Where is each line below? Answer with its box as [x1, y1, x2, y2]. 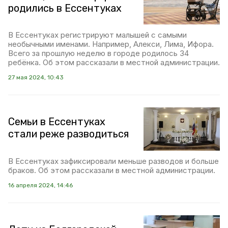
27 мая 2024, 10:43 [8, 74, 64, 81]
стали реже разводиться [8, 128, 129, 140]
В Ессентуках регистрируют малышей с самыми [8, 30, 187, 40]
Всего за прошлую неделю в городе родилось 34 [8, 48, 189, 59]
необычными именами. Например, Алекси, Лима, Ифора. [8, 39, 214, 49]
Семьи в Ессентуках [8, 116, 105, 128]
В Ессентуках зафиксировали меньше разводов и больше [8, 156, 219, 166]
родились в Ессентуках [8, 2, 122, 14]
